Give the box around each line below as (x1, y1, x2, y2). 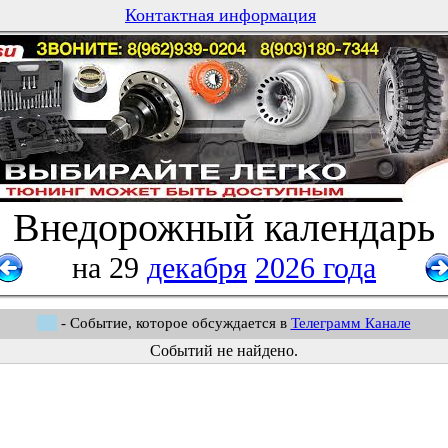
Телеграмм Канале (290, 315, 411, 331)
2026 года (255, 251, 376, 284)
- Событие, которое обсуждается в (56, 315, 291, 331)
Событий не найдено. (150, 342, 298, 359)
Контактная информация (125, 5, 316, 25)
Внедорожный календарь (13, 205, 435, 250)
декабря (147, 251, 247, 284)
